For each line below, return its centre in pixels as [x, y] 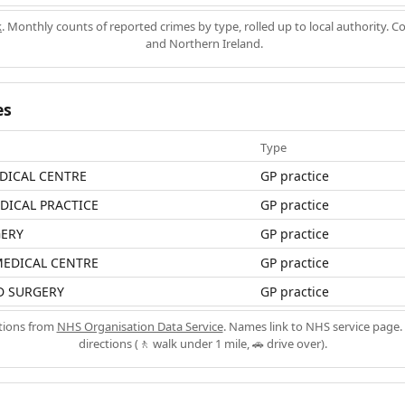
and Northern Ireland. [204, 43]
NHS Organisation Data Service [140, 326]
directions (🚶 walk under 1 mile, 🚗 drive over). [202, 343]
